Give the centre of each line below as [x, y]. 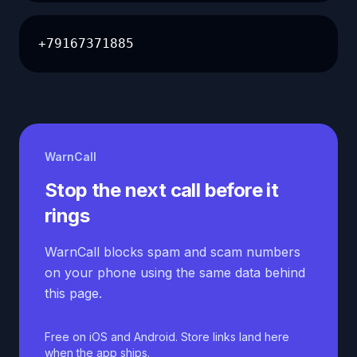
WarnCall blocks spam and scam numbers [173, 252]
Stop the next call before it [162, 190]
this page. [73, 293]
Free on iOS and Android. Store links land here [167, 337]
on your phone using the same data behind [175, 273]
